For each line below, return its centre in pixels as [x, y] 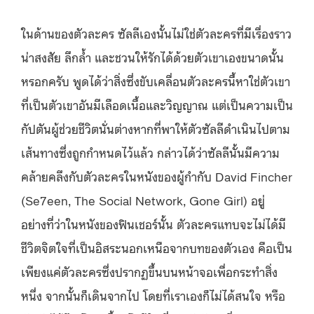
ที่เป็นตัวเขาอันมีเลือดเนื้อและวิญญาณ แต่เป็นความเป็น [157, 104]
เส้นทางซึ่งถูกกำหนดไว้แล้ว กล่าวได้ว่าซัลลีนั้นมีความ [150, 152]
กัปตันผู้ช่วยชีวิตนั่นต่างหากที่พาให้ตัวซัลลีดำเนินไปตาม [156, 128]
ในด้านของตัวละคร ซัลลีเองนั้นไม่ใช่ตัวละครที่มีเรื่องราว [156, 33]
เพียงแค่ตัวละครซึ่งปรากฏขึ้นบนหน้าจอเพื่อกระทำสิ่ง [149, 271]
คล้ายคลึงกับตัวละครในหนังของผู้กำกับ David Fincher [157, 176]
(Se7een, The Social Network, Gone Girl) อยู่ [143, 199]
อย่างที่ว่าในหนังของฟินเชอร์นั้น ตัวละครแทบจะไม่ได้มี [153, 223]
